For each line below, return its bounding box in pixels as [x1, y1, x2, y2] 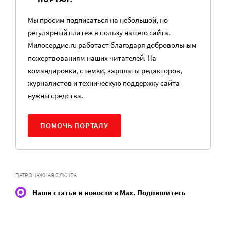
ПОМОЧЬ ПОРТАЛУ [40, 121, 108, 130]
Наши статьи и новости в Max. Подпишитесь [32, 187, 186, 197]
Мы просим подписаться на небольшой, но [28, 15, 168, 25]
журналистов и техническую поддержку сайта [28, 78, 180, 88]
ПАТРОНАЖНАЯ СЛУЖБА [15, 171, 77, 179]
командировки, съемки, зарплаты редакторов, [28, 66, 182, 75]
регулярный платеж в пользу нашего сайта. [28, 28, 171, 37]
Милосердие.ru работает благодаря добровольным [28, 40, 197, 50]
